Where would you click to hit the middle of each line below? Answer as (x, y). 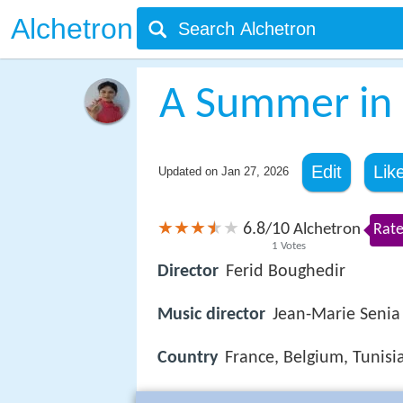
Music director (211, 315)
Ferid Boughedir (286, 272)
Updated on (189, 171)
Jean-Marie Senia (336, 315)
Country (188, 358)
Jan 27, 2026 (255, 171)
